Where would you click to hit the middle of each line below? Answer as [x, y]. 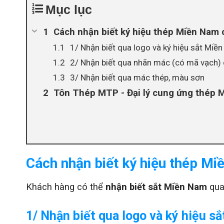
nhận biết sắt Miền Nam [156, 187]
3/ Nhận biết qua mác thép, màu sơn [137, 78]
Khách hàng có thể [66, 187]
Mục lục [69, 10]
